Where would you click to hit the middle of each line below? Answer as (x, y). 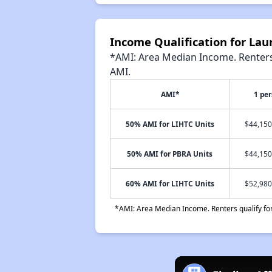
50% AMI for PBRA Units (170, 154)
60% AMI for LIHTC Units (170, 183)
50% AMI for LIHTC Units (170, 124)
